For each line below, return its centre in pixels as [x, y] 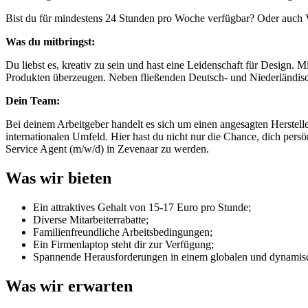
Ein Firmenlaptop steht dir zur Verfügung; [123, 244]
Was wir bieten [58, 178]
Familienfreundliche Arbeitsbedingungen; [123, 232]
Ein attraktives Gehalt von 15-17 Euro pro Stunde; [142, 207]
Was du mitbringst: [52, 42]
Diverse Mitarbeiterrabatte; [91, 219]
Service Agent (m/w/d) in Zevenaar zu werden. [107, 149]
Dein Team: [33, 101]
